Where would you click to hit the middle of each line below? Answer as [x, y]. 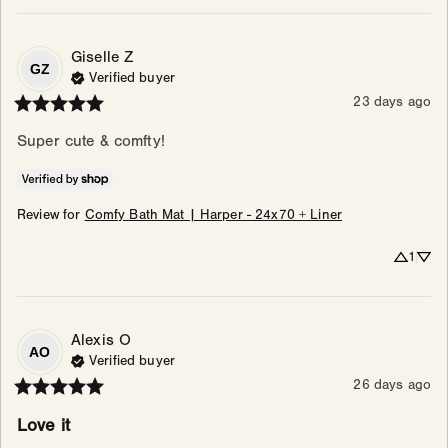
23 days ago [392, 102]
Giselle [95, 57]
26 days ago [392, 385]
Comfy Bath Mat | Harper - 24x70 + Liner [213, 215]
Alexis [92, 340]
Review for [49, 215]
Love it [43, 426]
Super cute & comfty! [91, 141]
